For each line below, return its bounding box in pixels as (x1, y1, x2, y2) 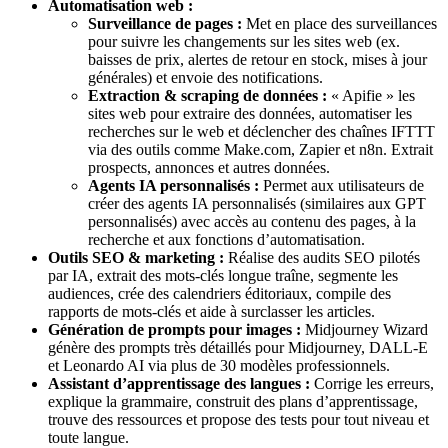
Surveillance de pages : (88, 15, 242, 33)
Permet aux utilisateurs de (259, 177, 424, 195)
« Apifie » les (327, 87, 415, 105)
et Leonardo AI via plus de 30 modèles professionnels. (48, 357, 390, 375)
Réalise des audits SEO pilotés (224, 249, 420, 267)
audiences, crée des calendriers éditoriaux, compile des (48, 285, 391, 303)
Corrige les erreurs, (310, 375, 434, 393)
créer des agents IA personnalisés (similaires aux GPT (88, 195, 426, 213)
